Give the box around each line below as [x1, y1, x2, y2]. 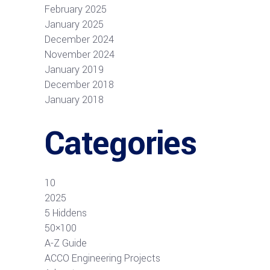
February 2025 [45, 2, 107, 17]
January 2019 [45, 63, 104, 77]
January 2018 [45, 93, 104, 107]
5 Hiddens [45, 206, 87, 221]
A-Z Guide [45, 236, 87, 251]
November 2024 [45, 48, 115, 62]
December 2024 [45, 33, 114, 47]
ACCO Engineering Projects [45, 251, 160, 266]
